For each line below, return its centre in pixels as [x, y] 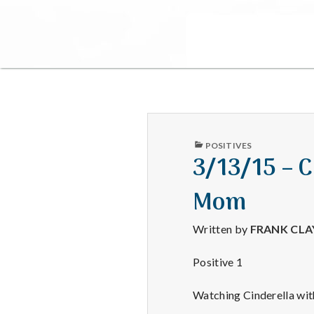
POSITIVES [228, 146]
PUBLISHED [216, 142]
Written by [221, 229]
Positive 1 [218, 261]
